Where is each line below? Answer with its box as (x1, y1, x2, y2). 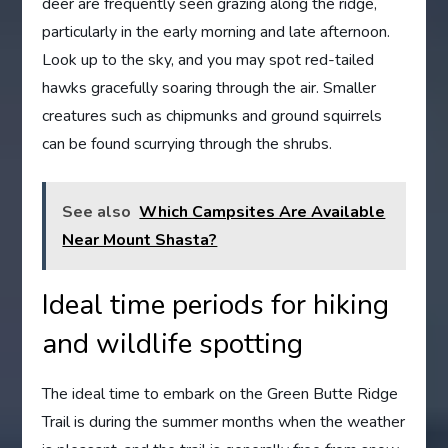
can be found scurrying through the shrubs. (42, 132, 333, 155)
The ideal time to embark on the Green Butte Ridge (42, 382, 399, 405)
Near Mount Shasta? (62, 228, 218, 251)
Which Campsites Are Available (139, 200, 386, 223)
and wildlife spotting (42, 324, 304, 363)
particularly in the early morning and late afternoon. (42, 20, 391, 43)
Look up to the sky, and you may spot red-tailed (42, 48, 375, 71)
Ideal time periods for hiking (42, 285, 390, 324)
